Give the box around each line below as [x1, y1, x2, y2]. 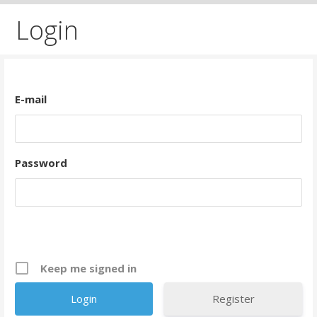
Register [212, 291, 255, 306]
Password [14, 155, 67, 170]
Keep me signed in [40, 260, 137, 275]
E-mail [14, 91, 47, 106]
